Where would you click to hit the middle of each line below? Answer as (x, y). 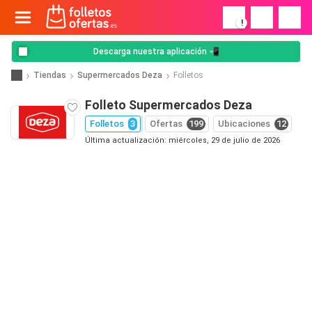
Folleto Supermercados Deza (169, 105)
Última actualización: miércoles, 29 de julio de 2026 (182, 140)
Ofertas (166, 124)
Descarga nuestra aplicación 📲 (156, 52)
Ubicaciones (244, 124)
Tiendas (50, 75)
